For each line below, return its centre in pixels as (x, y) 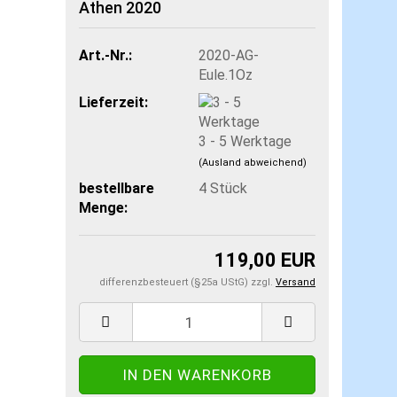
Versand (296, 282)
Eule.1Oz (225, 74)
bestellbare (116, 188)
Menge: (103, 207)
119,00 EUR (265, 260)
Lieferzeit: (113, 102)
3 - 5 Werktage (245, 141)
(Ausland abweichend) (252, 162)
